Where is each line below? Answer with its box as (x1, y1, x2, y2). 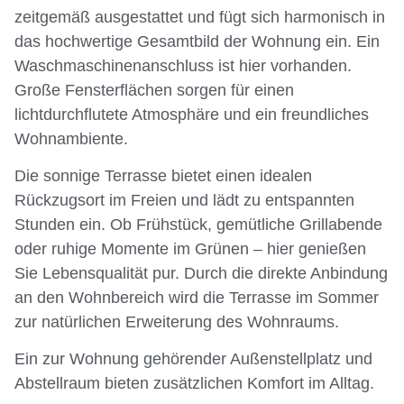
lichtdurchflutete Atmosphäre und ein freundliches (14, 105, 369, 124)
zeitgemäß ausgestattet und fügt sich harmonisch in (14, 7, 385, 26)
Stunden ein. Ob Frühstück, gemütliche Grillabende (14, 215, 382, 234)
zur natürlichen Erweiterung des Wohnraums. (14, 312, 339, 331)
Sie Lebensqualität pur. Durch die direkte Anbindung (14, 263, 388, 282)
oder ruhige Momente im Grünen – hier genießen (14, 239, 366, 258)
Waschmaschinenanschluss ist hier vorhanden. (14, 56, 352, 75)
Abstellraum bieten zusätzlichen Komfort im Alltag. (14, 374, 374, 393)
